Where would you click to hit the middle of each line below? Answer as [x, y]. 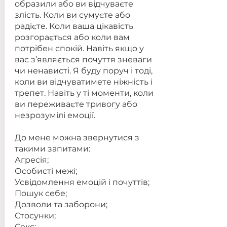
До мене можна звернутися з [77, 138]
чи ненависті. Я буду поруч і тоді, [83, 71]
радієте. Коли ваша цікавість [74, 26]
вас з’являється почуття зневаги [83, 60]
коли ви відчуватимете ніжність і [83, 82]
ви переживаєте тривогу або [76, 104]
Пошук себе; [41, 193]
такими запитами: [52, 149]
